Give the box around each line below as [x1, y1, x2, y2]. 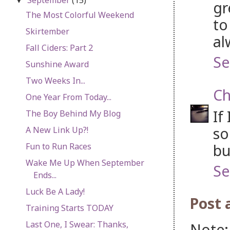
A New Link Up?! [25, 124, 88, 136]
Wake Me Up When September [25, 157, 144, 168]
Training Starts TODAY [25, 202, 113, 214]
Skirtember [25, 25, 69, 37]
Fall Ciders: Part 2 [25, 42, 93, 53]
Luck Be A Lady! [25, 185, 85, 197]
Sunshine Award [25, 58, 89, 70]
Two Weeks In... [25, 74, 85, 86]
